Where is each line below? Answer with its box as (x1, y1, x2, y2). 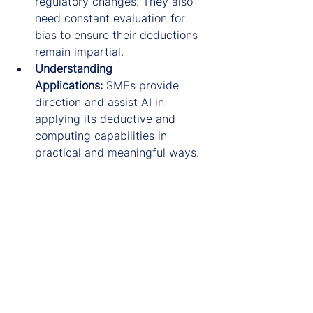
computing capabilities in (35, 128, 170, 143)
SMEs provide (103, 78, 182, 92)
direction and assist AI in (35, 94, 168, 109)
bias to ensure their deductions (35, 27, 201, 42)
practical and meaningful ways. (35, 145, 199, 159)
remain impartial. (35, 44, 124, 59)
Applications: (35, 78, 103, 92)
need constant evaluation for (35, 10, 189, 25)
